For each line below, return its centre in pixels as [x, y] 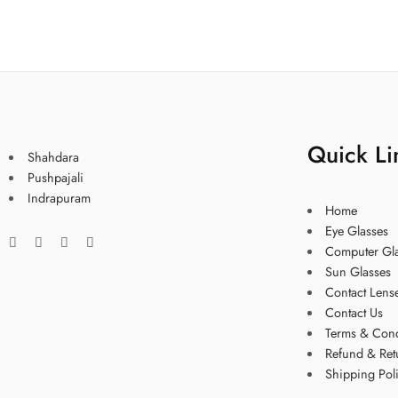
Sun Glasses [358, 271]
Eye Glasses [357, 230]
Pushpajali [57, 177]
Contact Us [356, 312]
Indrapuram [60, 197]
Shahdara [53, 156]
